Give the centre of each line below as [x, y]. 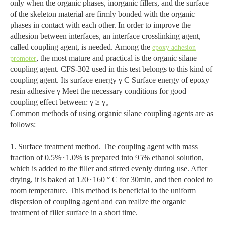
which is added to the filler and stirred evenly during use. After [109, 169]
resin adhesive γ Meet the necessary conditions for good [98, 91]
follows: [23, 125]
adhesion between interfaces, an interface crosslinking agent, [105, 36]
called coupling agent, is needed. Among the [81, 47]
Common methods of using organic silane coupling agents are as [112, 114]
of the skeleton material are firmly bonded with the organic [102, 14]
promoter [23, 59]
